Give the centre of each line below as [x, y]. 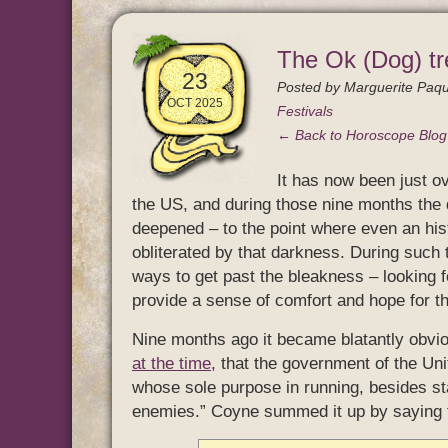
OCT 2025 [194, 103]
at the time [171, 363]
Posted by [310, 87]
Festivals [305, 111]
